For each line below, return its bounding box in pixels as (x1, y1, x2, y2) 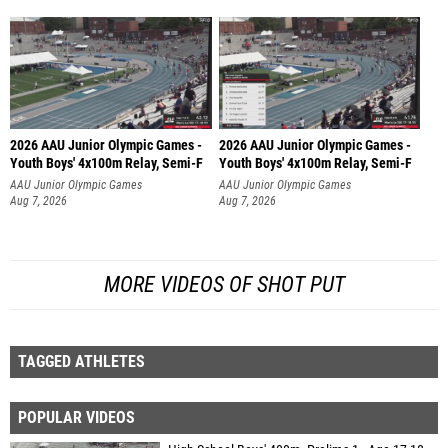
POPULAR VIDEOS (18, 407, 135, 427)
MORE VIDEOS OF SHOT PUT (103, 271, 345, 297)
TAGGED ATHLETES (18, 351, 145, 371)
